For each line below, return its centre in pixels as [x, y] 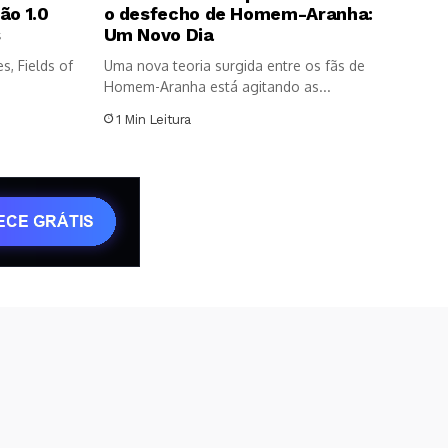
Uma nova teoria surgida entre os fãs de [234, 65]
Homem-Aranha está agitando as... [217, 86]
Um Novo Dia [158, 34]
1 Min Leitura [154, 119]
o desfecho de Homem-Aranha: [238, 13]
